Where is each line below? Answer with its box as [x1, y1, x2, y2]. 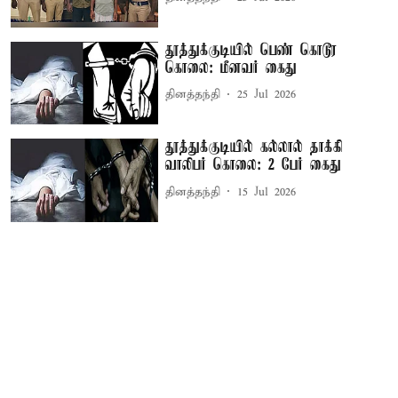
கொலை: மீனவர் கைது [165, 59, 298, 77]
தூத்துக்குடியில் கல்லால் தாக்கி [165, 139, 344, 157]
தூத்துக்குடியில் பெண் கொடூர [165, 41, 338, 60]
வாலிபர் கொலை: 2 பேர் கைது [165, 156, 342, 175]
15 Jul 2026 [237, 184, 297, 200]
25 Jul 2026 [237, 87, 297, 103]
